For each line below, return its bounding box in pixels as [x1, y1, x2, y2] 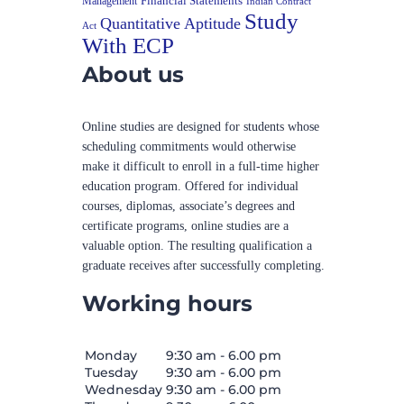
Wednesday [85, 381, 162, 398]
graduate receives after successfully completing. [82, 258, 325, 272]
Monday [85, 346, 137, 363]
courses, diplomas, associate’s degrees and [82, 198, 295, 213]
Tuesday [85, 363, 138, 381]
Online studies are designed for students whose [82, 119, 319, 133]
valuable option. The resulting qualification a [82, 238, 312, 252]
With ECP [82, 32, 174, 58]
